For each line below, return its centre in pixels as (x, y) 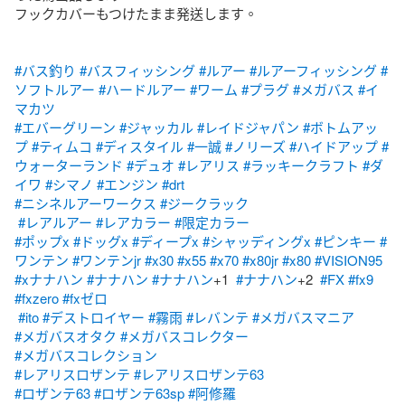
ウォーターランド (69, 165)
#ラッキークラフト (301, 165)
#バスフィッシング (137, 70)
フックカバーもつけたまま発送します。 (136, 13)
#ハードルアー (142, 89)
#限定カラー (212, 221)
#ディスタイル (140, 146)
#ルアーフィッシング (313, 70)
